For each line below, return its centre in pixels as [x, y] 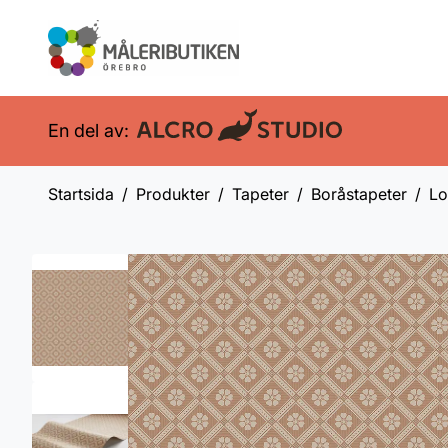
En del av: [88, 130]
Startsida [81, 194]
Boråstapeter [359, 194]
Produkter [173, 194]
